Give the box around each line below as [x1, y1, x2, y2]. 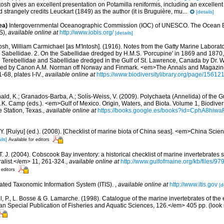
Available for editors [8, 137, 49, 142]
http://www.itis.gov [169, 181, 217, 188]
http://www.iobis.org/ [59, 29, 113, 36]
